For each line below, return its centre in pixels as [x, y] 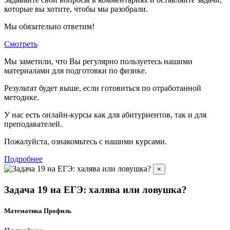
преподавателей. [33, 124]
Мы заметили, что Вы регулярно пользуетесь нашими [98, 62]
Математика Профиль [38, 211]
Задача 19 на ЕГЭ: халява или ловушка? [95, 190]
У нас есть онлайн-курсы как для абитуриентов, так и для [105, 115]
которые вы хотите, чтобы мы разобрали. [76, 9]
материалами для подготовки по [62, 71]
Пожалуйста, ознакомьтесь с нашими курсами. [85, 142]
